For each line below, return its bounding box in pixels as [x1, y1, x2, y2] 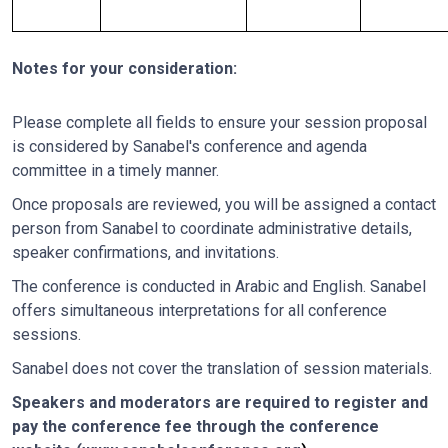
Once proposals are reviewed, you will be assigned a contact [12, 195, 436, 214]
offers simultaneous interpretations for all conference [12, 301, 387, 320]
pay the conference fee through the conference [12, 417, 379, 436]
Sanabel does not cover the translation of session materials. [12, 359, 432, 378]
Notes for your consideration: [12, 59, 237, 78]
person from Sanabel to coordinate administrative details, [12, 219, 412, 238]
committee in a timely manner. [12, 161, 219, 180]
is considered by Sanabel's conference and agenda [12, 137, 367, 156]
